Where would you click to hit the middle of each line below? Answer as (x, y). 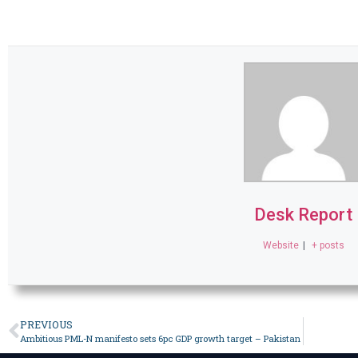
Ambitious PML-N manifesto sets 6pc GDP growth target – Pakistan (160, 339)
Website (280, 246)
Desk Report (304, 215)
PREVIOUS (46, 325)
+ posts (328, 246)
